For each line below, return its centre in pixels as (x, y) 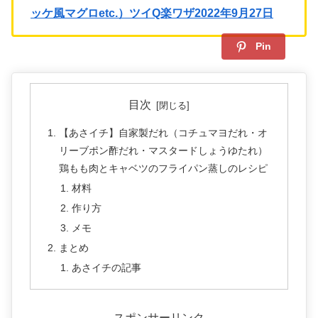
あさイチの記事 (106, 267)
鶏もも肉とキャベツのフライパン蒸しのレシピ (164, 169)
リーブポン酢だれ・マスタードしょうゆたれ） (164, 151)
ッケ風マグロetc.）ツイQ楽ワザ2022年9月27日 (152, 13)
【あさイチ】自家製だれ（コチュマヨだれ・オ (164, 133)
